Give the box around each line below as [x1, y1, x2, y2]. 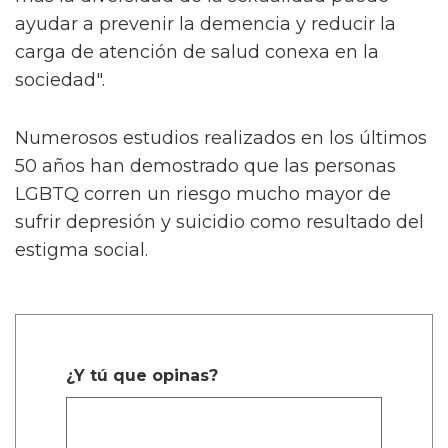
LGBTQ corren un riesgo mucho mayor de [15, 183, 391, 206]
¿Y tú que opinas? [66, 366, 218, 386]
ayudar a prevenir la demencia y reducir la [15, 13, 396, 36]
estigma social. [15, 239, 148, 262]
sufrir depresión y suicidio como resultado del [15, 211, 424, 234]
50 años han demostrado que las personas [15, 155, 396, 178]
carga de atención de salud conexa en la [15, 41, 379, 64]
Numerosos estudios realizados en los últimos [15, 127, 427, 150]
